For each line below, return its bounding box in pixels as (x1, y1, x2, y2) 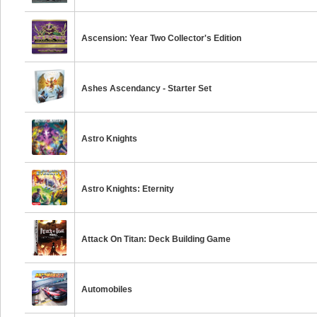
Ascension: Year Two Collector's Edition (81, 33, 242, 43)
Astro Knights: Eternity (81, 184, 175, 194)
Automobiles (81, 284, 133, 294)
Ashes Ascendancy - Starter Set (81, 83, 212, 93)
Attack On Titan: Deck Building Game (81, 234, 231, 244)
